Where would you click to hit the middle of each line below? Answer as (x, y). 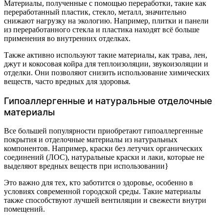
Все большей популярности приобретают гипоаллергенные (103, 131)
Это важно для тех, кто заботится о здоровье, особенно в (99, 183)
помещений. (24, 209)
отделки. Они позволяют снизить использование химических (107, 72)
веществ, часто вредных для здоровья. (67, 81)
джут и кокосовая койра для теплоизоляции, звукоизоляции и (106, 64)
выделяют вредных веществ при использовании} (86, 166)
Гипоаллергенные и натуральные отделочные (108, 101)
